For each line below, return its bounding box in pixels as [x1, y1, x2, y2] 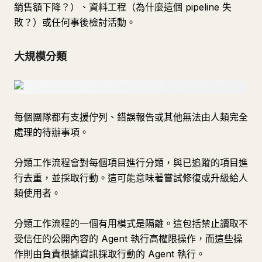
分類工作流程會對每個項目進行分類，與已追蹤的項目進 [14, 157, 248, 168]
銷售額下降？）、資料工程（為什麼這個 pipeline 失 [14, 1, 232, 13]
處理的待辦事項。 [14, 126, 89, 138]
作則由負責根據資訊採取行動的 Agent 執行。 [14, 248, 205, 260]
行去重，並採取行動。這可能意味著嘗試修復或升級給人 [14, 172, 248, 184]
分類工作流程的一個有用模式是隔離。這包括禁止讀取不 [14, 218, 248, 229]
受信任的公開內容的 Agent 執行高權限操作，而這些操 [14, 233, 243, 244]
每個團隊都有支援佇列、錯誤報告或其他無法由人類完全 [14, 111, 248, 123]
